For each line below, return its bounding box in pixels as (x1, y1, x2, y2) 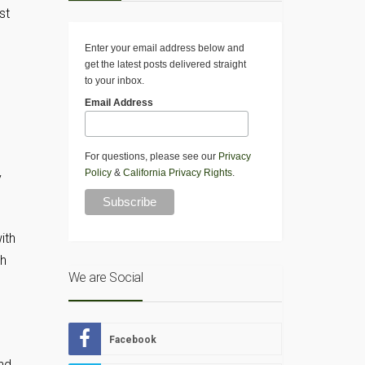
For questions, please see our (84, 151, 218, 163)
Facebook (108, 334, 156, 346)
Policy (84, 167, 112, 179)
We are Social (68, 270, 143, 286)
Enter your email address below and (84, 42, 244, 55)
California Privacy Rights (122, 167, 232, 179)
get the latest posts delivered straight (84, 59, 246, 71)
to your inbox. (84, 75, 144, 87)
